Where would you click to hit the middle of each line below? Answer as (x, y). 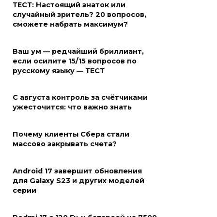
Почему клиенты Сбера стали (71, 134)
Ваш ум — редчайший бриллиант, (78, 52)
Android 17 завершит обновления (77, 171)
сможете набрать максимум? (70, 24)
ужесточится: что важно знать (72, 107)
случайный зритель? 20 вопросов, (79, 15)
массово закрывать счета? (65, 144)
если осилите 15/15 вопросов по (75, 61)
